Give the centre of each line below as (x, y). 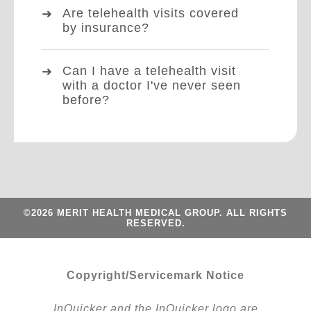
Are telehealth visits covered (151, 13)
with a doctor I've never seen (152, 85)
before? (86, 100)
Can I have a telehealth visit (149, 70)
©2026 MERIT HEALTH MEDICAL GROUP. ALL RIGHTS (155, 212)
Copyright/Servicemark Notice (155, 275)
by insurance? (106, 27)
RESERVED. (155, 223)
